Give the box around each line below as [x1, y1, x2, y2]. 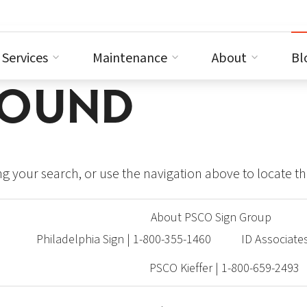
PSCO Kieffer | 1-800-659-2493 [149, 260, 300, 276]
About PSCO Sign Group [150, 210, 271, 225]
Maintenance [93, 49, 167, 67]
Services [2, 49, 48, 67]
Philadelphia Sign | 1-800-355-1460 [36, 232, 211, 247]
